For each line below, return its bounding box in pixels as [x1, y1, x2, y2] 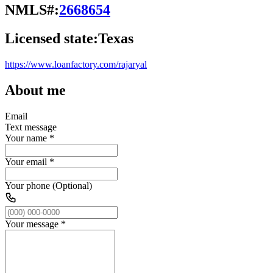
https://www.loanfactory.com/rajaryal [5, 58, 147, 69]
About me [5, 82, 66, 98]
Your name [5, 132, 47, 143]
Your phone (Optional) [5, 180, 92, 191]
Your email [5, 156, 47, 167]
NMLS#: [5, 1, 59, 18]
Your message [5, 218, 58, 229]
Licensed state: [5, 30, 98, 46]
